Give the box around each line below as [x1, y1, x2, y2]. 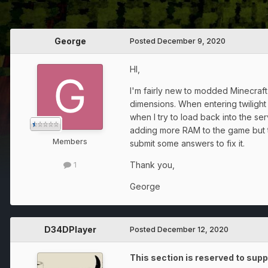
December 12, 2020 [157, 225, 229, 234]
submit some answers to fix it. [130, 138, 247, 149]
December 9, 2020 [157, 36, 226, 46]
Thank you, [130, 160, 175, 170]
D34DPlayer [44, 224, 96, 235]
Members [53, 136, 87, 147]
